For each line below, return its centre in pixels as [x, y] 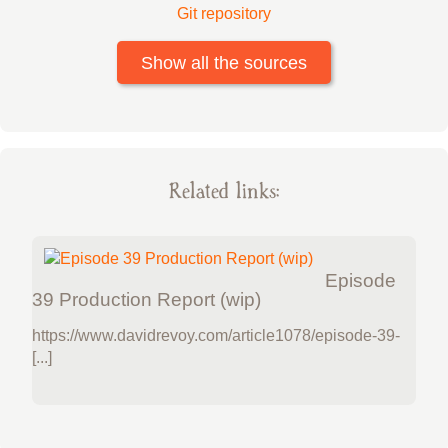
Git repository [224, 14]
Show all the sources [224, 62]
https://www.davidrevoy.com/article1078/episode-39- [216, 336]
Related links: [224, 192]
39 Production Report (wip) [146, 300]
